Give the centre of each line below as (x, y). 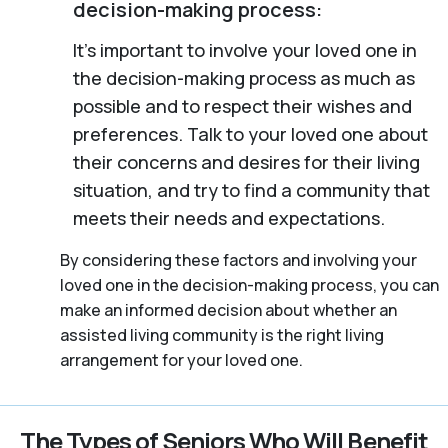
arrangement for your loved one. (181, 359)
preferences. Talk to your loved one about (250, 133)
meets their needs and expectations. (228, 217)
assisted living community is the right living (222, 334)
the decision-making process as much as (243, 77)
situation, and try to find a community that (251, 189)
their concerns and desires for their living (246, 161)
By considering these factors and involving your (238, 259)
